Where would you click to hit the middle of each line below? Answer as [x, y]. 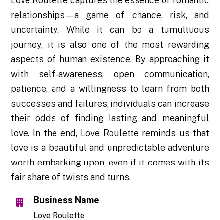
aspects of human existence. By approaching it [110, 59]
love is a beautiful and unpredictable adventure [110, 148]
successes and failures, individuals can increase [110, 104]
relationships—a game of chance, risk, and [110, 15]
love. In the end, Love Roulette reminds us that [110, 133]
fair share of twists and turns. [71, 177]
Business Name [67, 200]
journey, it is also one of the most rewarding [110, 45]
